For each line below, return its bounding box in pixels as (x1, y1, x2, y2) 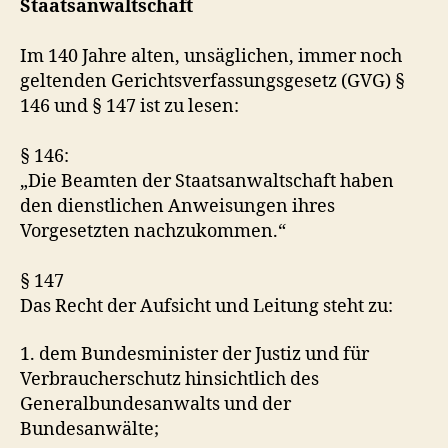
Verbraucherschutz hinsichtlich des (20, 367, 319, 391)
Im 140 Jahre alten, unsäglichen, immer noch (20, 45, 402, 68)
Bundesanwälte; (20, 417, 159, 441)
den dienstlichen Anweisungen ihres (20, 195, 335, 218)
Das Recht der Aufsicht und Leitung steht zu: (20, 295, 393, 318)
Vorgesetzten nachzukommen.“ (20, 220, 286, 243)
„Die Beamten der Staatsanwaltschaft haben (20, 170, 394, 193)
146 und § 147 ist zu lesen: (20, 95, 239, 118)
